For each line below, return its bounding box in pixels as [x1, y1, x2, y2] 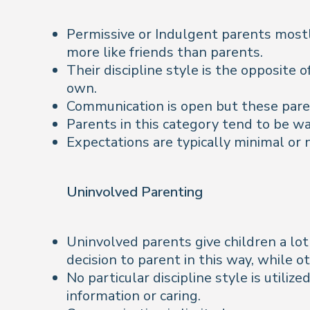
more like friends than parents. [66, 43, 263, 62]
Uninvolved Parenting [66, 183, 203, 201]
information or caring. [66, 286, 201, 305]
